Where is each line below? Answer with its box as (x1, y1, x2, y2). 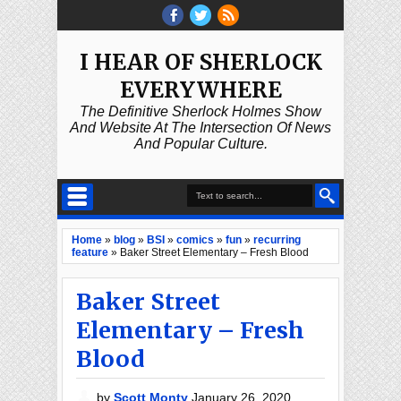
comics (176, 234, 214, 246)
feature (72, 246, 108, 259)
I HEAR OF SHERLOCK (79, 48, 322, 76)
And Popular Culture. (133, 136, 268, 151)
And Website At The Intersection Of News (70, 120, 331, 135)
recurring (253, 234, 301, 246)
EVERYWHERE (119, 76, 282, 104)
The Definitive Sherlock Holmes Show (80, 104, 321, 119)
